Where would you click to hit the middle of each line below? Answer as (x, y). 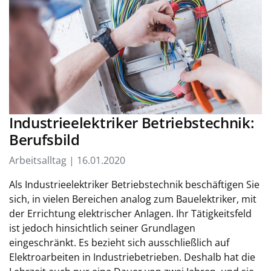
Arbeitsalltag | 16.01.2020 (67, 160)
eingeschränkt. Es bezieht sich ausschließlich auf (119, 243)
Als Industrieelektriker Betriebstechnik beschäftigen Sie (134, 184)
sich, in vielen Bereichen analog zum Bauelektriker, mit (133, 199)
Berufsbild (44, 140)
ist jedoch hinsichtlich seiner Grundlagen (102, 228)
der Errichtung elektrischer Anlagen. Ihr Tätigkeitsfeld (130, 214)
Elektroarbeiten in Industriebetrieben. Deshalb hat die (132, 257)
